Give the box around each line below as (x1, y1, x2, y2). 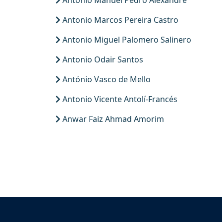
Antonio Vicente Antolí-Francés (60, 94, 177, 105)
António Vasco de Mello (60, 74, 151, 85)
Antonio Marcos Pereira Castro (60, 14, 178, 25)
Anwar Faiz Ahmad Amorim (60, 113, 164, 124)
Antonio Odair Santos (60, 54, 143, 65)
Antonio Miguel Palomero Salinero (60, 34, 191, 45)
